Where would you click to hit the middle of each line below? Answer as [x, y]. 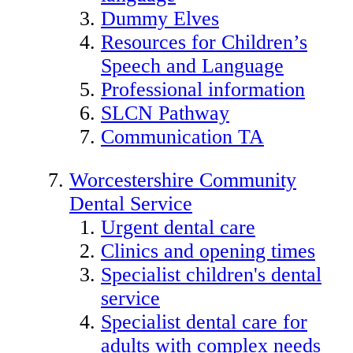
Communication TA [182, 136]
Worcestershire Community [183, 180]
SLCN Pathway [165, 113]
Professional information [203, 89]
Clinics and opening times [208, 251]
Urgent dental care [178, 228]
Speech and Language [192, 65]
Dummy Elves [160, 18]
